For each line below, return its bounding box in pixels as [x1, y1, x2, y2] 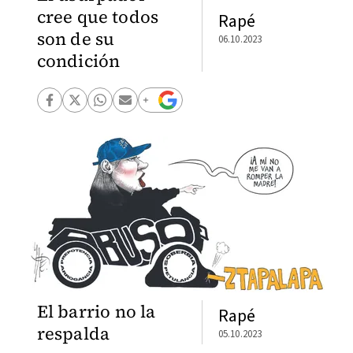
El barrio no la [36, 299, 156, 323]
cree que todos [36, 5, 159, 28]
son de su [36, 27, 115, 50]
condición [36, 49, 121, 72]
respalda [36, 321, 110, 345]
